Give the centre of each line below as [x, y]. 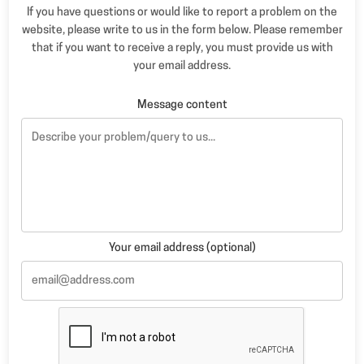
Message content [182, 106]
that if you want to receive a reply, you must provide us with [182, 49]
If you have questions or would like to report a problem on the [182, 13]
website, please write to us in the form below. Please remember [182, 31]
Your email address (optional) [182, 249]
